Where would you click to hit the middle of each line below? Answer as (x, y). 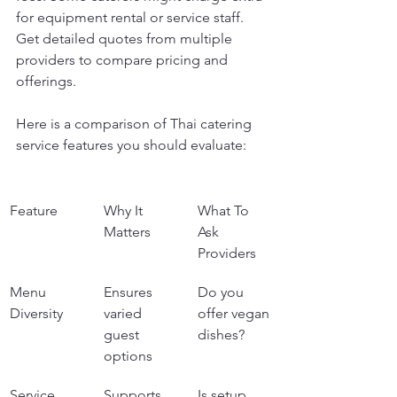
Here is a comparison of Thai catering (136, 124)
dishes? (221, 335)
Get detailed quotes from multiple (126, 39)
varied (125, 313)
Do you (222, 292)
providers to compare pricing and (124, 60)
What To (225, 210)
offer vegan (235, 313)
